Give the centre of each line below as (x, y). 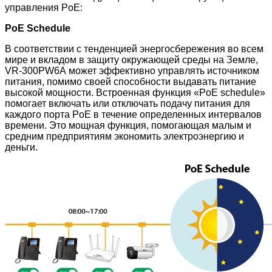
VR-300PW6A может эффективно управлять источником (132, 70)
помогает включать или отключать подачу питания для (127, 103)
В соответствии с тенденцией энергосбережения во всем (134, 49)
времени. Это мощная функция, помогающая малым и (128, 125)
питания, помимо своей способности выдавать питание (131, 81)
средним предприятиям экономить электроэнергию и (124, 136)
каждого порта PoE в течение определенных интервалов (133, 114)
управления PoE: (44, 7)
